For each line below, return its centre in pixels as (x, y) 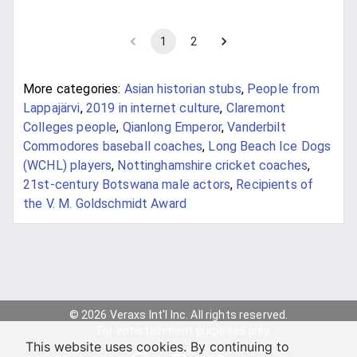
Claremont (256, 108)
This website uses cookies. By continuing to (157, 347)
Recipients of (275, 185)
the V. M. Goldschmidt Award (105, 204)
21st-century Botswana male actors (127, 185)
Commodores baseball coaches (113, 147)
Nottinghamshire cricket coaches (213, 166)
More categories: (72, 89)
